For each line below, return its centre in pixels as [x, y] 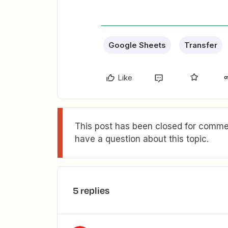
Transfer [201, 45]
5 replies [91, 191]
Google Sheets [137, 45]
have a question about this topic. [142, 139]
